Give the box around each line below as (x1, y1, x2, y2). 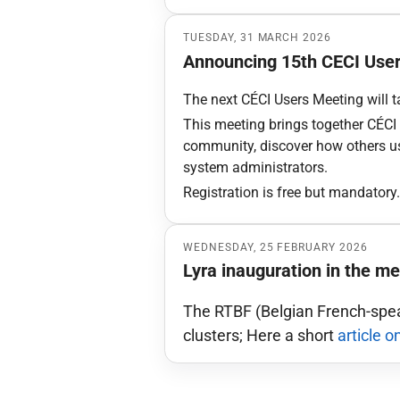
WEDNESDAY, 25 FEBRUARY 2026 (183, 240, 368, 254)
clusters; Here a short (183, 325, 337, 345)
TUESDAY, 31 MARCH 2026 (183, 31, 332, 45)
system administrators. (183, 159, 328, 177)
